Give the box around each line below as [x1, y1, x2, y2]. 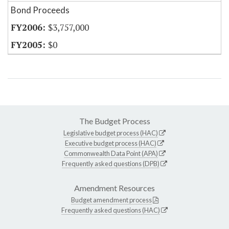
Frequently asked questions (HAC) [61, 206, 160, 215]
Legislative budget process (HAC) [63, 129, 158, 138]
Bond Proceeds [11, 5, 70, 16]
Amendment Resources [74, 183, 155, 193]
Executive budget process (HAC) [65, 139, 156, 148]
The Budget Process [79, 116, 150, 126]
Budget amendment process [71, 196, 152, 204]
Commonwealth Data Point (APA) [63, 149, 158, 158]
